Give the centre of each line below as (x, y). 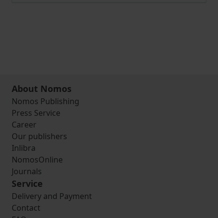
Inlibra (24, 148)
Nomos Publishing (45, 101)
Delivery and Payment (52, 196)
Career (24, 125)
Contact (26, 208)
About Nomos (42, 89)
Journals (27, 171)
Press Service (36, 113)
